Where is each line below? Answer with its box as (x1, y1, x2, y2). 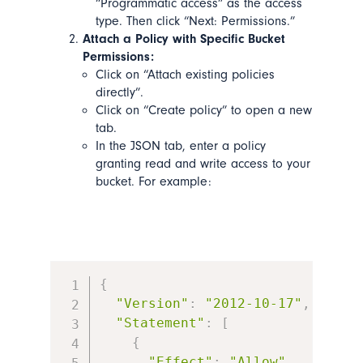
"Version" (116, 295, 190, 311)
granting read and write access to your (95, 156, 310, 171)
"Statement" (116, 314, 206, 331)
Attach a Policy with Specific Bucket (82, 31, 285, 46)
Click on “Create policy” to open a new (95, 102, 312, 117)
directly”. (95, 84, 143, 100)
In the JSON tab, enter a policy (95, 138, 266, 153)
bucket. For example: (95, 173, 211, 189)
